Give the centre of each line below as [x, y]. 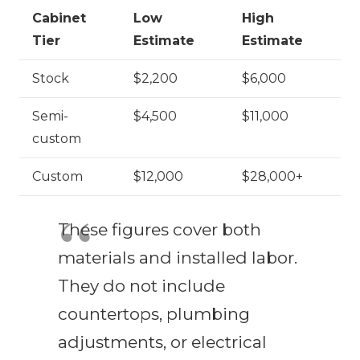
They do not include [141, 286]
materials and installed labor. [178, 258]
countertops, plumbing [154, 314]
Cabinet [59, 18]
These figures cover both [160, 230]
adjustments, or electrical [162, 342]
